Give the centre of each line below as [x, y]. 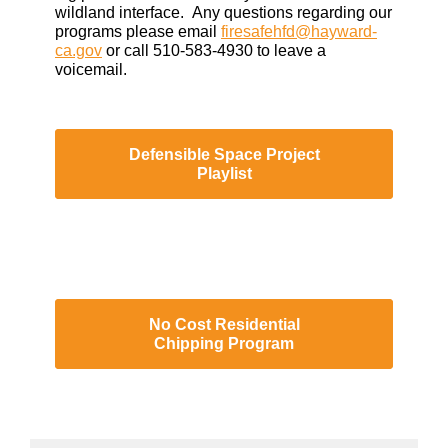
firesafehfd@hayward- [299, 31]
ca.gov [78, 50]
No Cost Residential [224, 324]
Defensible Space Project [224, 154]
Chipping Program [224, 343]
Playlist [224, 173]
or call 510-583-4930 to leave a [214, 50]
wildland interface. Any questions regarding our [223, 12]
